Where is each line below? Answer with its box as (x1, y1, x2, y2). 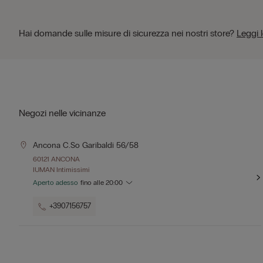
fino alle (80, 178, 106, 187)
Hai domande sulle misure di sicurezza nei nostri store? (19, 28, 237, 39)
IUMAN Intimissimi (33, 166, 90, 174)
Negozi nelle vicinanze (19, 107, 106, 119)
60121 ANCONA (33, 155, 80, 163)
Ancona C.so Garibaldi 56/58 (33, 140, 139, 150)
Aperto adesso (33, 178, 78, 187)
